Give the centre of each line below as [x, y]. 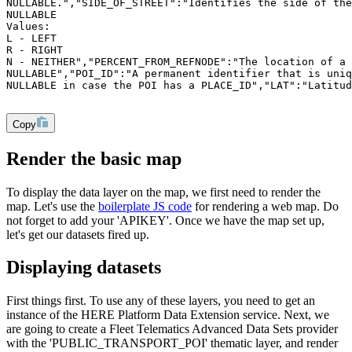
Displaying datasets [84, 268]
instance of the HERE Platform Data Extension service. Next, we [168, 315]
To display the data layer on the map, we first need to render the [163, 192]
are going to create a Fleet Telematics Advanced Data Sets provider [172, 329]
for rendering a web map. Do [265, 206]
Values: [28, 26]
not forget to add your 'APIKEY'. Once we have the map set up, [165, 220]
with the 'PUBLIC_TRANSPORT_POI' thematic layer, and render [172, 343]
